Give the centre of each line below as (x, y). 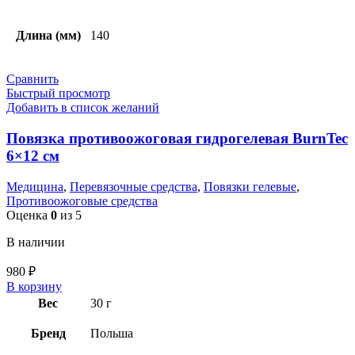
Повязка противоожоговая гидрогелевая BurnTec (177, 138)
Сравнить (32, 79)
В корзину (34, 286)
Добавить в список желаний (83, 108)
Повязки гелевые (250, 186)
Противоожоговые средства (82, 200)
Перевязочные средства (134, 186)
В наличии (36, 242)
